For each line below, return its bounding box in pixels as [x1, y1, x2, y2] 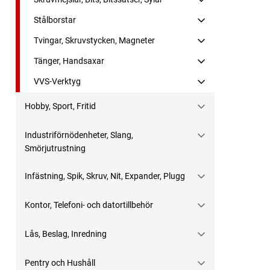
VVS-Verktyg [34, 77, 81, 87]
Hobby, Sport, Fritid [25, 101, 96, 111]
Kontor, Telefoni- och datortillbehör [25, 200, 153, 210]
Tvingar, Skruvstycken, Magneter [34, 36, 155, 46]
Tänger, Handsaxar [34, 56, 104, 66]
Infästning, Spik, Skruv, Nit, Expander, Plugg [25, 171, 185, 181]
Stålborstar [34, 15, 76, 25]
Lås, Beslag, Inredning [25, 229, 107, 239]
